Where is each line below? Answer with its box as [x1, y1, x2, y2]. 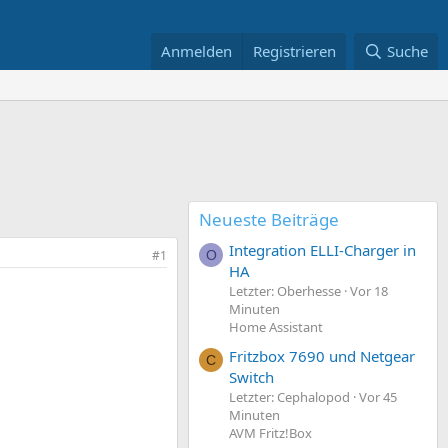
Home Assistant [229, 318, 323, 337]
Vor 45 [359, 387, 397, 406]
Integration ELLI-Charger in [229, 240, 416, 261]
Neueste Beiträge [199, 208, 339, 231]
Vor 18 [350, 282, 388, 301]
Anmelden [161, 41, 233, 61]
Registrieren [253, 41, 337, 61]
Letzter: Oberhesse [229, 282, 341, 301]
